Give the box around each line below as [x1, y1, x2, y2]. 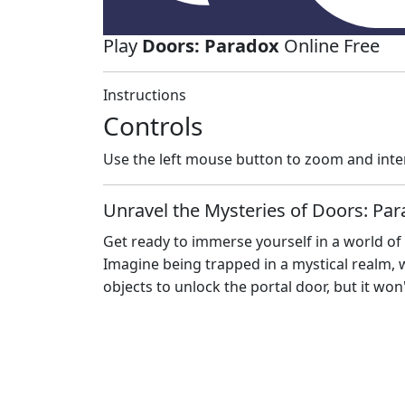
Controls [103, 108, 202, 144]
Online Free [279, 33, 380, 59]
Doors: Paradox [142, 33, 279, 59]
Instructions [103, 85, 186, 106]
